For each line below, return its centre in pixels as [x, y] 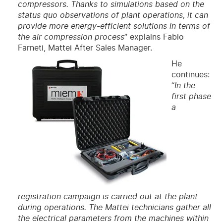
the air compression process [71, 37]
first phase [191, 96]
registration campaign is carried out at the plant [108, 196]
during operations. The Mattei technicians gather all [114, 207]
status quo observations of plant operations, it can [113, 15]
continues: [190, 75]
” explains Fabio [154, 37]
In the [185, 85]
